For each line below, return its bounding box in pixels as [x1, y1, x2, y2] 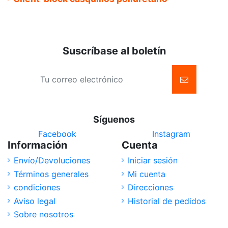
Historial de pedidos [128, 195, 206, 206]
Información [8, 139, 67, 152]
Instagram [152, 129, 190, 139]
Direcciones [128, 182, 173, 193]
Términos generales [14, 168, 89, 179]
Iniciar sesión [128, 155, 178, 166]
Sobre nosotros [14, 209, 73, 219]
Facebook [38, 129, 76, 139]
